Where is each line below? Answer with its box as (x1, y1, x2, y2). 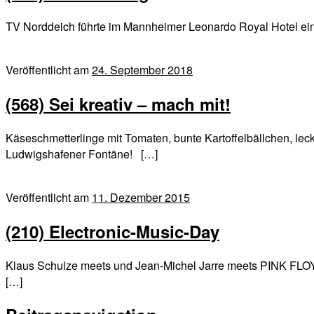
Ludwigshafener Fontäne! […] (6, 145, 158, 162)
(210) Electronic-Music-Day (6, 219, 219, 243)
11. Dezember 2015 (92, 189, 190, 205)
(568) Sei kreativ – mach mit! (6, 91, 231, 116)
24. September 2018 (92, 61, 193, 78)
